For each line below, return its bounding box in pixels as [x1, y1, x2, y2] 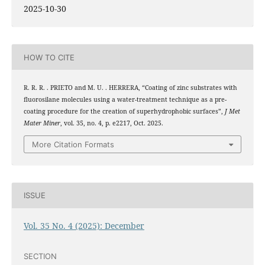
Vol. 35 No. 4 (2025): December [23, 219, 144, 231]
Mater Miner [23, 119, 60, 128]
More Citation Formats [32, 139, 114, 149]
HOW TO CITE [23, 52, 75, 62]
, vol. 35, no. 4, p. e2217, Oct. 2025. [60, 119, 163, 128]
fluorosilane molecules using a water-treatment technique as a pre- [23, 95, 227, 104]
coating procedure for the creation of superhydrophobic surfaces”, [23, 107, 225, 116]
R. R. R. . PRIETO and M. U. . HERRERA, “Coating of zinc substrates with [23, 83, 237, 92]
